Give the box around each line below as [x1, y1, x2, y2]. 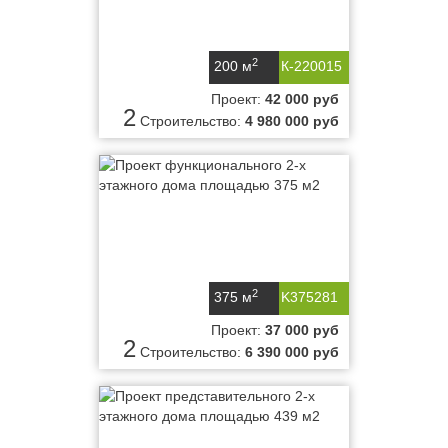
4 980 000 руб [245, 113, 339, 129]
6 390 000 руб [245, 344, 339, 360]
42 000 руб [265, 91, 339, 107]
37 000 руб [265, 322, 339, 338]
